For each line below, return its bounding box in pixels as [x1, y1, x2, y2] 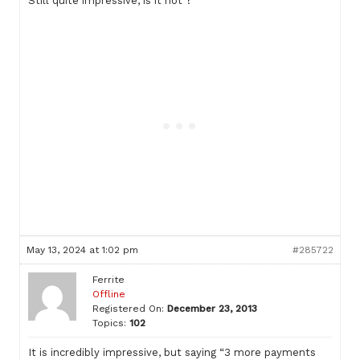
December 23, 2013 [167, 302, 257, 314]
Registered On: [92, 302, 164, 314]
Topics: [92, 317, 126, 329]
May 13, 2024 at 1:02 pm [27, 243, 138, 256]
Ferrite [92, 273, 125, 285]
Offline [92, 288, 125, 300]
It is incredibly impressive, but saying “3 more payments [28, 346, 316, 358]
